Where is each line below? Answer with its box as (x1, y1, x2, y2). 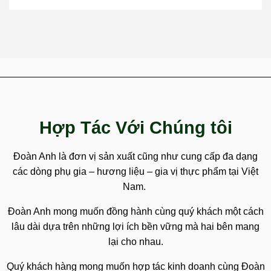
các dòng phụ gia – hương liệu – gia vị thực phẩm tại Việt (13, 166, 258, 177)
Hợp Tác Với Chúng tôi (39, 117, 232, 137)
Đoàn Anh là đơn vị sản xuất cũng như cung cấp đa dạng (13, 151, 258, 162)
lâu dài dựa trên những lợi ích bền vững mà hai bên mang (11, 221, 260, 232)
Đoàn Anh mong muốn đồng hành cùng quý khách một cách (7, 206, 264, 217)
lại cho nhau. (108, 236, 163, 247)
